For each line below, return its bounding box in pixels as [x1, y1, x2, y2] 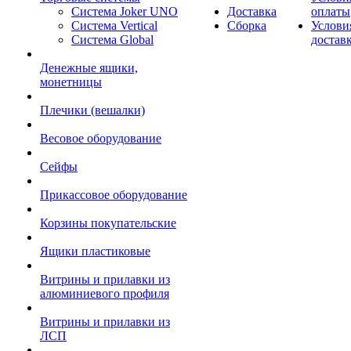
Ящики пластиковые [40, 244, 150, 258]
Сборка [227, 19, 266, 32]
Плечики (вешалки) [40, 103, 145, 117]
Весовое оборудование [40, 132, 161, 145]
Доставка [227, 5, 277, 18]
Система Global [71, 33, 154, 46]
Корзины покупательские [40, 216, 176, 230]
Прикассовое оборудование [40, 188, 187, 201]
